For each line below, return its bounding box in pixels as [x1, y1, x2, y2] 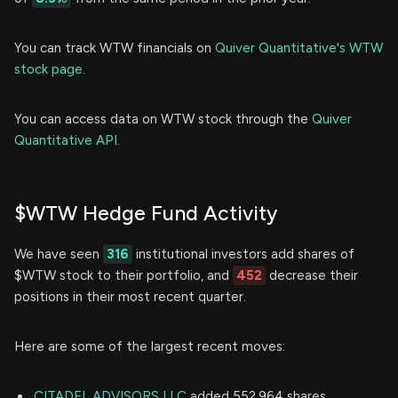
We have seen [14, 246, 103, 263]
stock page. [14, 61, 85, 78]
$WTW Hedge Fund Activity [14, 201, 277, 227]
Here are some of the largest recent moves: [14, 338, 285, 355]
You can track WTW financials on [14, 40, 215, 57]
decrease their [266, 267, 358, 284]
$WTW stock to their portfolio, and [14, 267, 233, 284]
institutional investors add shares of [132, 246, 354, 263]
